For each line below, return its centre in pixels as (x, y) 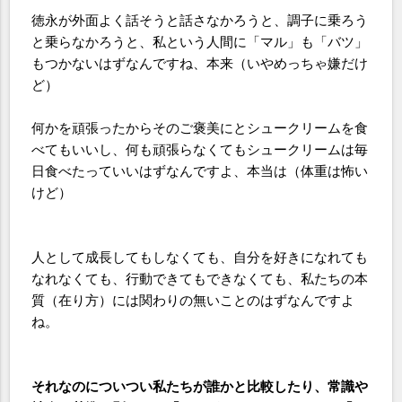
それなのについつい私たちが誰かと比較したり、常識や (200, 386)
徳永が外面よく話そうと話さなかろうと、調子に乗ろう (200, 20)
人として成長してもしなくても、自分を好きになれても (200, 257)
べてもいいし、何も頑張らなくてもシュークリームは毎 (200, 149)
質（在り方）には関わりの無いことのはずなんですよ (193, 300)
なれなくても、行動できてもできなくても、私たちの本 (200, 279)
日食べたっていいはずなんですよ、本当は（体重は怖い (200, 171)
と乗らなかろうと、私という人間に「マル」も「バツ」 (200, 42)
